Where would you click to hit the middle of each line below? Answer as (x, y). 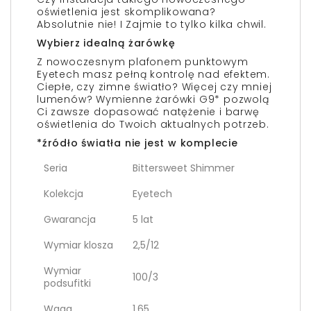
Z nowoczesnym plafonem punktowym (143, 62)
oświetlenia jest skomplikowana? (126, 12)
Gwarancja (70, 219)
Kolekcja (64, 194)
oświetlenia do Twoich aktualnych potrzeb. (153, 124)
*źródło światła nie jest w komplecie (137, 143)
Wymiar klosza (78, 245)
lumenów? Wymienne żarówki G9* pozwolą (153, 99)
